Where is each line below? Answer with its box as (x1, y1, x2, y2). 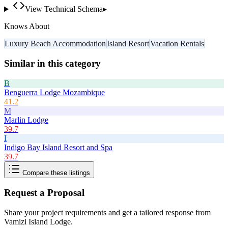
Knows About (4, 22, 49, 31)
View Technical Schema (24, 5, 103, 14)
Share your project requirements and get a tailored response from (4, 208, 211, 217)
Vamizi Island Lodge (4, 217, 71, 226)
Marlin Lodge (4, 115, 48, 124)
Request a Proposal (4, 187, 84, 198)
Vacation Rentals (150, 39, 204, 48)
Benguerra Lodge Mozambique (4, 88, 105, 97)
